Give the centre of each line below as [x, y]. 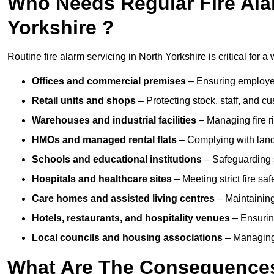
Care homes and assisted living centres [123, 199]
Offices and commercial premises [109, 81]
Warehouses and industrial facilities [114, 120]
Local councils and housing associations [127, 238]
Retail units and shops [84, 101]
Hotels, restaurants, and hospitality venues [131, 218]
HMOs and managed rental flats [104, 140]
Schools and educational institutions [117, 160]
